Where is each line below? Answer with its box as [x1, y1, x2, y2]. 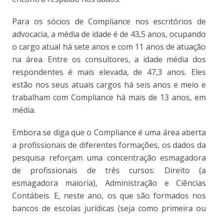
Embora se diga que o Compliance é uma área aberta [12, 127, 206, 138]
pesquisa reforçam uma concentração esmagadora [12, 152, 206, 163]
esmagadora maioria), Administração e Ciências [12, 178, 206, 189]
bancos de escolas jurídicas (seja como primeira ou [12, 203, 206, 214]
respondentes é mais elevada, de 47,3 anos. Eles [12, 67, 206, 78]
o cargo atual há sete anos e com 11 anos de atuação [12, 41, 206, 53]
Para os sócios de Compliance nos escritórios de [12, 16, 206, 27]
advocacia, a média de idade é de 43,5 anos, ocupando [12, 29, 206, 40]
